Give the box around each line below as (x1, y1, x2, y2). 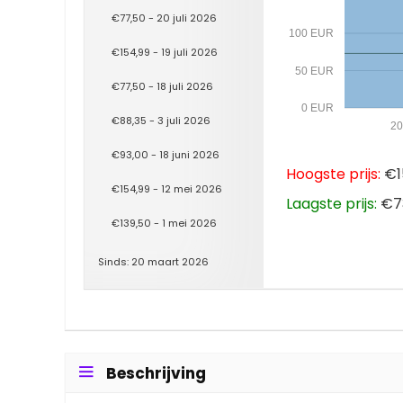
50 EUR (294, 64, 334, 77)
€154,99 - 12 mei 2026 (112, 181, 222, 196)
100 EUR (288, 27, 334, 40)
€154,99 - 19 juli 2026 (112, 44, 218, 59)
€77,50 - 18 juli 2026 (112, 78, 213, 94)
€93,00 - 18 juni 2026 (112, 147, 219, 162)
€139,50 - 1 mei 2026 (112, 215, 217, 230)
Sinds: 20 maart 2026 (98, 254, 209, 269)
